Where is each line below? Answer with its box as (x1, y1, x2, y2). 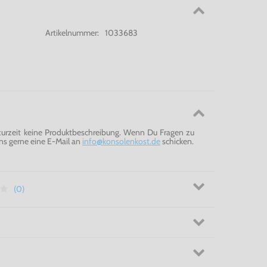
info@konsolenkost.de (82, 135, 160, 147)
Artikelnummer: (45, 27, 99, 38)
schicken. (160, 135, 194, 147)
